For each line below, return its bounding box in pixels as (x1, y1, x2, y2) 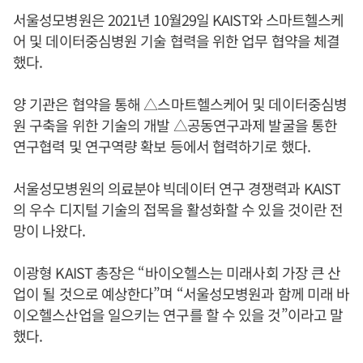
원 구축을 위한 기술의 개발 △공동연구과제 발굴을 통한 (13, 114, 337, 135)
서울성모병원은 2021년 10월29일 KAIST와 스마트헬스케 (13, 9, 344, 30)
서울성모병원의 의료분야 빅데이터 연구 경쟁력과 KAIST (13, 177, 341, 199)
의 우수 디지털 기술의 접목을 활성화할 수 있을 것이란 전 (13, 199, 344, 220)
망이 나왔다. (13, 220, 85, 241)
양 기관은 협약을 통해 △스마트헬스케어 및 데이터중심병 (13, 93, 348, 114)
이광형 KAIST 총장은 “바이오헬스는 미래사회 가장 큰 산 (13, 262, 341, 283)
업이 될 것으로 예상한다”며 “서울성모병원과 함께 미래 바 (13, 283, 350, 304)
